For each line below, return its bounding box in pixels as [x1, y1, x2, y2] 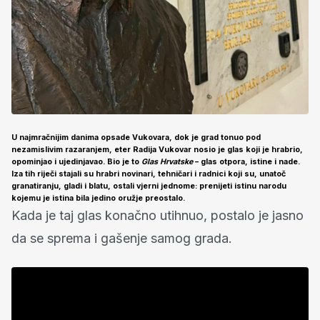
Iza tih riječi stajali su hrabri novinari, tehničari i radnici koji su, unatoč [11, 169, 286, 179]
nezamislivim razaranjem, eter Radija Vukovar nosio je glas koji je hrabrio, [11, 144, 303, 154]
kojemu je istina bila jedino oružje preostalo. [11, 193, 185, 203]
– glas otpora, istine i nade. [193, 156, 300, 166]
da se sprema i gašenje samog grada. [11, 230, 232, 246]
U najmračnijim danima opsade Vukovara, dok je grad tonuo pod [11, 132, 261, 142]
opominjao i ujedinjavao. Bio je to [11, 156, 141, 166]
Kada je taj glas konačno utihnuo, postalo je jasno [11, 207, 304, 223]
